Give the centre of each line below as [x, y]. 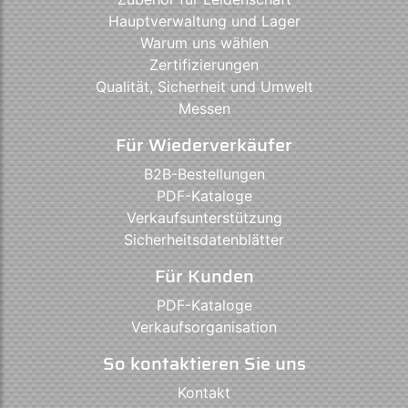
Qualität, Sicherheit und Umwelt [204, 87]
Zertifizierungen [204, 65]
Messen [204, 109]
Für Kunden [204, 276]
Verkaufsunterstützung [204, 218]
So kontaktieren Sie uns [204, 364]
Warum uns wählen [204, 43]
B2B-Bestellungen [204, 174]
